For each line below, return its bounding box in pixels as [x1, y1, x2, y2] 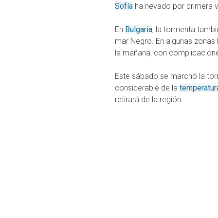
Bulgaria [125, 25, 152, 35]
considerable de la [115, 83, 180, 93]
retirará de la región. [115, 95, 183, 105]
